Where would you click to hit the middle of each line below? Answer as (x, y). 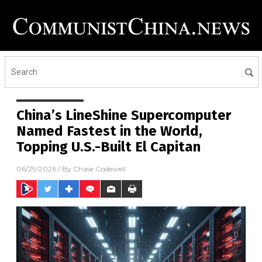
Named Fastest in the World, (109, 131)
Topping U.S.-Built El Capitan (108, 147)
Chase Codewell (99, 169)
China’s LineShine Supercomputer (124, 116)
